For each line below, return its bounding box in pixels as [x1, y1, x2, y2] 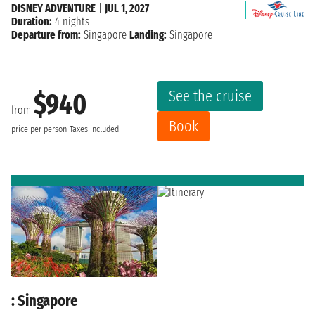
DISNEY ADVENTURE [11, 1, 96, 15]
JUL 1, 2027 [105, 1, 149, 15]
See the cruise [169, 86, 252, 106]
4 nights [52, 15, 89, 29]
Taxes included [70, 123, 119, 135]
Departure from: [11, 28, 81, 42]
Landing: [129, 28, 167, 42]
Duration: [11, 15, 52, 29]
